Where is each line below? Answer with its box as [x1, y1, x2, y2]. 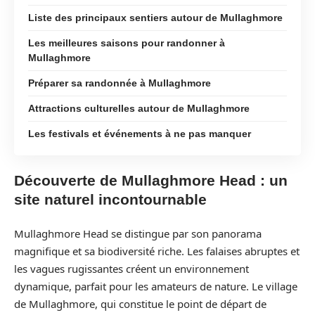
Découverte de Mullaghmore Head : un [14, 172, 288, 188]
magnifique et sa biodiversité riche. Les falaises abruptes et [14, 243, 300, 258]
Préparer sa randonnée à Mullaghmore [28, 77, 211, 89]
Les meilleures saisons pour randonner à [28, 37, 225, 49]
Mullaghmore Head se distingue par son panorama [14, 226, 262, 240]
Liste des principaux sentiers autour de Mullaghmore [28, 11, 283, 23]
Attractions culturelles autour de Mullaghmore [28, 102, 250, 114]
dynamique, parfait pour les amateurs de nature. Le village [14, 278, 297, 293]
